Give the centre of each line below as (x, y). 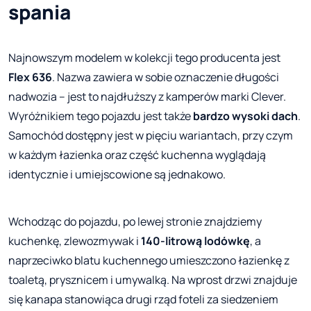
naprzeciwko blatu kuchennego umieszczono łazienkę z (149, 261)
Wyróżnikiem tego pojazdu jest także (101, 116)
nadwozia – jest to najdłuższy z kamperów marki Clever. (147, 97)
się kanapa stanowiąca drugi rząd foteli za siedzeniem (143, 300)
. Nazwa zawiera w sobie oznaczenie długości (166, 77)
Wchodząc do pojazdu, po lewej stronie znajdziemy (135, 222)
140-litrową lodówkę (195, 241)
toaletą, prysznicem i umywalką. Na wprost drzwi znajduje (153, 280)
